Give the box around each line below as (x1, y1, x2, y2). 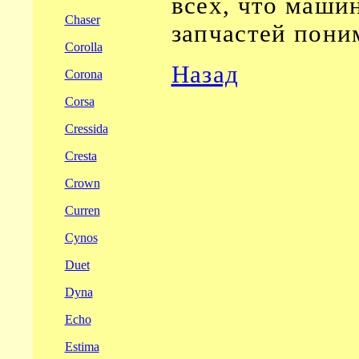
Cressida (64, 122, 108, 135)
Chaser (64, 13, 100, 26)
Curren (64, 204, 100, 217)
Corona (64, 67, 103, 81)
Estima (64, 340, 99, 353)
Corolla (64, 40, 103, 54)
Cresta (64, 149, 97, 163)
